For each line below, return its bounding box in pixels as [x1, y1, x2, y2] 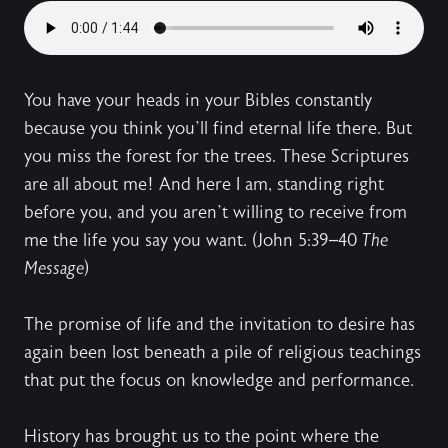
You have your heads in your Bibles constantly [24, 90, 372, 111]
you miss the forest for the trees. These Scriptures [24, 146, 409, 167]
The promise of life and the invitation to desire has [24, 314, 415, 335]
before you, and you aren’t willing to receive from [24, 202, 407, 223]
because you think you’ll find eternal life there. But [24, 118, 412, 139]
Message [24, 258, 84, 279]
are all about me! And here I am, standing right [24, 174, 384, 195]
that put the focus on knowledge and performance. [24, 370, 414, 391]
